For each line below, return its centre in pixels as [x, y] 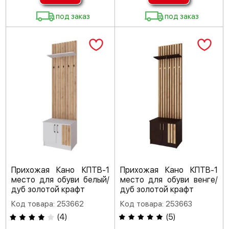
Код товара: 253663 [156, 204]
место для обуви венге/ [169, 180]
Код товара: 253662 [48, 204]
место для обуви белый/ [60, 180]
